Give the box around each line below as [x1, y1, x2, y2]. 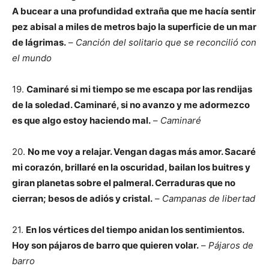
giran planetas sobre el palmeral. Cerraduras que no [12, 177, 235, 189]
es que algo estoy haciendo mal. [12, 115, 151, 126]
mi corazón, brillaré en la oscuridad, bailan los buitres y [12, 162, 250, 173]
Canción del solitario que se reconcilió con [76, 37, 256, 48]
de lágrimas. [12, 37, 66, 48]
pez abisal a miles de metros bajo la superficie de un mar [12, 21, 256, 32]
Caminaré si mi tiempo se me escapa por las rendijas [26, 83, 252, 95]
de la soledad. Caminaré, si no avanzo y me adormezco [12, 99, 250, 110]
